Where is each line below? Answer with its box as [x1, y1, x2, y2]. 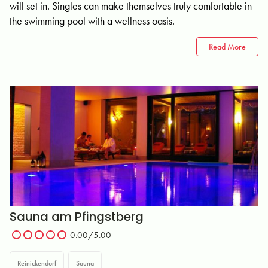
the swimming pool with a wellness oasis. [10, 14, 175, 28]
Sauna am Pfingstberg [10, 208, 144, 225]
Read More [209, 41, 246, 52]
